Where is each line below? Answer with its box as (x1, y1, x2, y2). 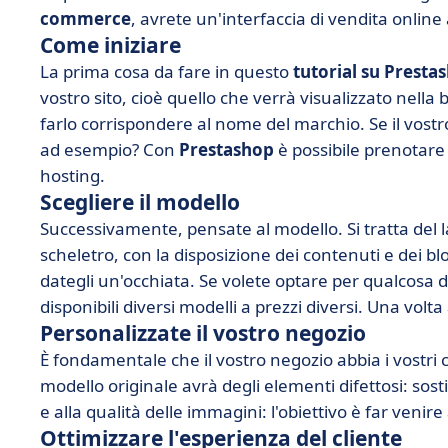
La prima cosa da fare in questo (40, 60, 293, 83)
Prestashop (179, 138, 274, 161)
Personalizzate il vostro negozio (40, 319, 366, 347)
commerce (40, 7, 131, 30)
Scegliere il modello (40, 188, 240, 216)
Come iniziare (40, 31, 181, 59)
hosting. (40, 164, 105, 187)
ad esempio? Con (40, 138, 179, 161)
